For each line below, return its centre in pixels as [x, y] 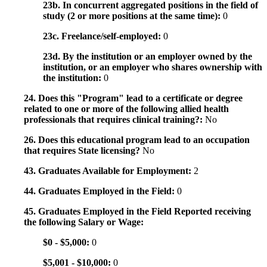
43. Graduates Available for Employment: [109, 171]
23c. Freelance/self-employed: [103, 36]
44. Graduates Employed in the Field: [100, 191]
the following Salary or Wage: [84, 222]
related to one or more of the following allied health [126, 109]
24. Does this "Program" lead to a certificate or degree [133, 98]
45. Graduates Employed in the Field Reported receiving [137, 212]
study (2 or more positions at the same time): [133, 16]
